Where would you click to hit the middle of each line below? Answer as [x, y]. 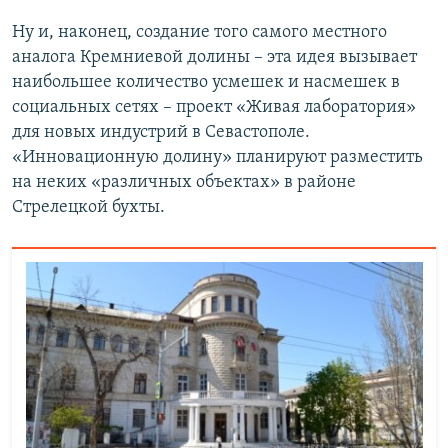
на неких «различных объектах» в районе [184, 182]
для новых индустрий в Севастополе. [161, 132]
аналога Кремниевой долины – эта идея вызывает [214, 57]
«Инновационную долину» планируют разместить [217, 157]
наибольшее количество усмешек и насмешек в [206, 82]
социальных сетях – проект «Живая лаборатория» [214, 107]
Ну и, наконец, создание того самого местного [199, 32]
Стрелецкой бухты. [88, 207]
